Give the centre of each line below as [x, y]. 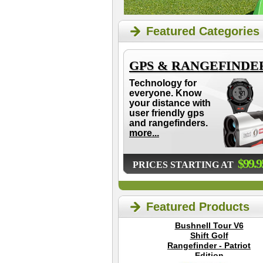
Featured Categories [203, 31]
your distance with [170, 103]
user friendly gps [167, 113]
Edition [209, 255]
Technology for [163, 83]
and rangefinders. [168, 123]
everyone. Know [165, 93]
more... [144, 133]
